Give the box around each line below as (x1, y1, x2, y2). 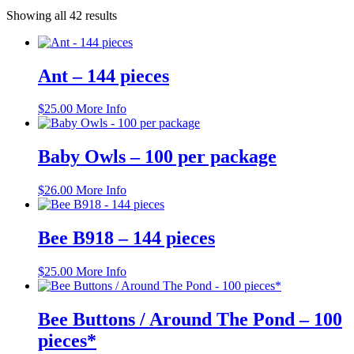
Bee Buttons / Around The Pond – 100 (38, 308, 342, 330)
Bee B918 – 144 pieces (38, 228, 215, 249)
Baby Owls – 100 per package (38, 146, 277, 168)
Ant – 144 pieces (38, 65, 169, 86)
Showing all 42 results (6, 8, 117, 22)
